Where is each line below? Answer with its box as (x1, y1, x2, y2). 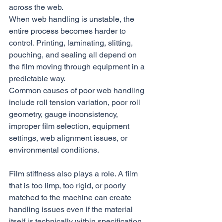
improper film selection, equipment (9, 121, 131, 131)
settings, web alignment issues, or (9, 133, 129, 143)
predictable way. (9, 74, 65, 83)
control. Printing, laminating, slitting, (9, 38, 135, 48)
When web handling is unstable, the (9, 14, 136, 24)
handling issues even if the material (9, 205, 135, 214)
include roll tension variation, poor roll (9, 98, 142, 107)
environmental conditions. (9, 145, 99, 155)
